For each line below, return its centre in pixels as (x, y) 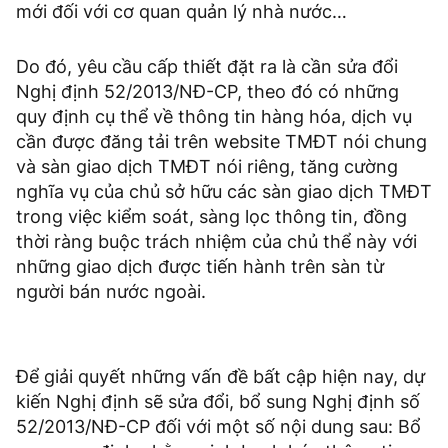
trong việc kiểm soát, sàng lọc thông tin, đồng (211, 217)
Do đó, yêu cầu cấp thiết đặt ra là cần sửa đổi (207, 67)
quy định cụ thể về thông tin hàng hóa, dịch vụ (214, 117)
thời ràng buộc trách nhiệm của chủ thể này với (216, 242)
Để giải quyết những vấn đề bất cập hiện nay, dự (220, 377)
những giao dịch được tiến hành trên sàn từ (200, 267)
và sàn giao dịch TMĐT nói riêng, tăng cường (207, 167)
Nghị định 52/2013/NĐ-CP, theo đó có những (207, 92)
